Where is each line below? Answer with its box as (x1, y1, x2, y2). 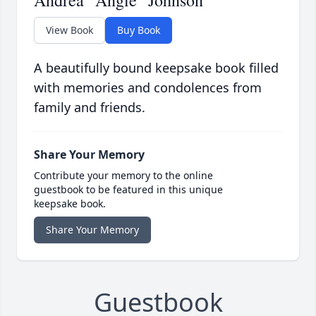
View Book (46, 23, 93, 37)
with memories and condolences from (34, 79, 262, 97)
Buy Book (117, 23, 160, 37)
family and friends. (34, 99, 145, 116)
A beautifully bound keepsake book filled (34, 59, 279, 77)
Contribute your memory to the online (34, 169, 213, 183)
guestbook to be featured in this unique (34, 183, 223, 197)
